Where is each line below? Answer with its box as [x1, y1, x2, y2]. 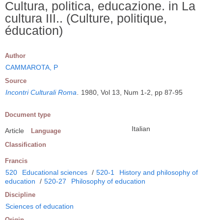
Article [5, 126, 24, 135]
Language [31, 127, 61, 135]
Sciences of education [5, 202, 74, 210]
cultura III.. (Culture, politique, [5, 11, 167, 25]
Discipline [5, 191, 35, 198]
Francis [5, 157, 27, 165]
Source [5, 77, 27, 84]
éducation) [5, 23, 63, 37]
